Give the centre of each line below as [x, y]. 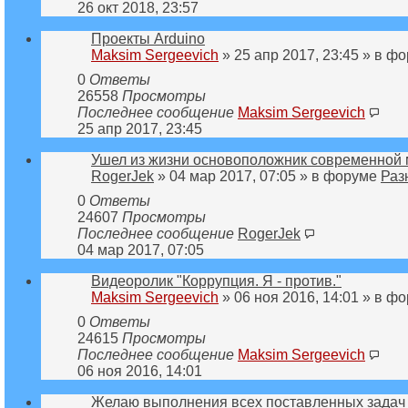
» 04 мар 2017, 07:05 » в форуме [267, 176]
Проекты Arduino [148, 38]
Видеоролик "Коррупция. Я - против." [216, 280]
